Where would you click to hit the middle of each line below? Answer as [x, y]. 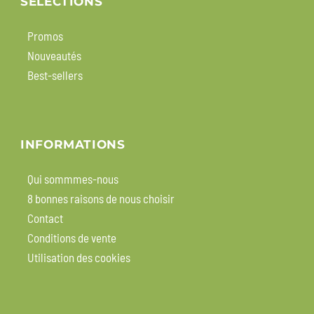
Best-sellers [55, 75]
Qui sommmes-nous [73, 179]
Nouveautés [54, 56]
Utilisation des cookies [79, 258]
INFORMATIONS [73, 145]
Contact [45, 218]
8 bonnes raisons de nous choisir [101, 199]
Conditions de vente [72, 238]
